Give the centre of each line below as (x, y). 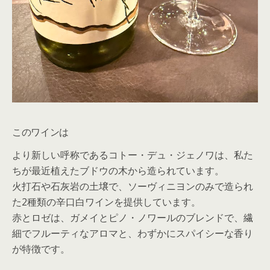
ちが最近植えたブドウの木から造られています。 (118, 170)
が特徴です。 (41, 249)
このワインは (41, 131)
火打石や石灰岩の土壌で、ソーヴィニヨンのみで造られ (133, 186)
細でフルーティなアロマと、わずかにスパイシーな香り (133, 233)
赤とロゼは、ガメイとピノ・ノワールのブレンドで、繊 (133, 217)
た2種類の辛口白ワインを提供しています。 (106, 202)
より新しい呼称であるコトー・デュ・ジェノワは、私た (133, 155)
